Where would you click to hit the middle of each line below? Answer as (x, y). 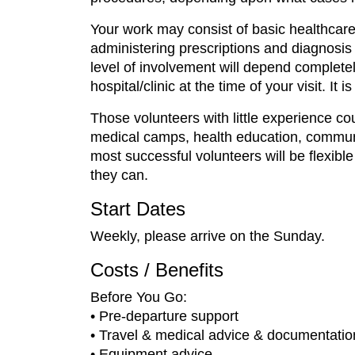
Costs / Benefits (157, 270)
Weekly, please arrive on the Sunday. (208, 236)
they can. (119, 175)
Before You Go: (139, 297)
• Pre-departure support (164, 316)
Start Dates (138, 209)
